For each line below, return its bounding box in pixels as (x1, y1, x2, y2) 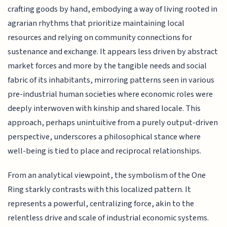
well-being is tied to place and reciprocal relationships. (8, 144, 202, 157)
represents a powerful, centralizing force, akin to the (8, 198, 195, 210)
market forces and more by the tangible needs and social (8, 59, 207, 72)
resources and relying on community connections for (8, 31, 193, 44)
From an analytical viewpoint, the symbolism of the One (8, 169, 206, 182)
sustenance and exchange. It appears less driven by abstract (8, 45, 218, 58)
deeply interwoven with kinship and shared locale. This (8, 102, 201, 115)
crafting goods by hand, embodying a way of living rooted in (8, 3, 218, 15)
